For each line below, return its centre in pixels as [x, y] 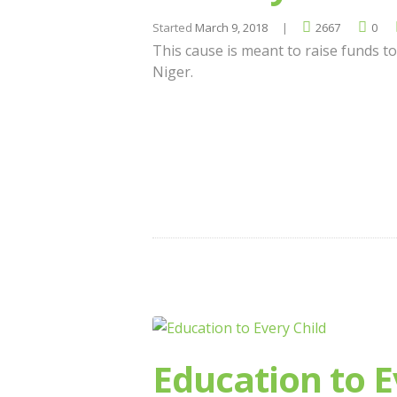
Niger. [173, 72]
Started [174, 27]
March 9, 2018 [231, 27]
